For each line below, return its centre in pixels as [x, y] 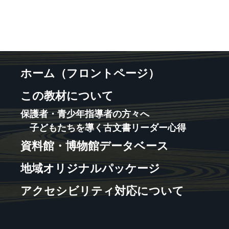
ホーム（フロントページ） [90, 73]
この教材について [67, 96]
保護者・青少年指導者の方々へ [85, 114]
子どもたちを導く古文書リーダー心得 [103, 128]
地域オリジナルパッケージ [90, 168]
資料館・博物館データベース [95, 146]
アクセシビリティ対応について [102, 191]
